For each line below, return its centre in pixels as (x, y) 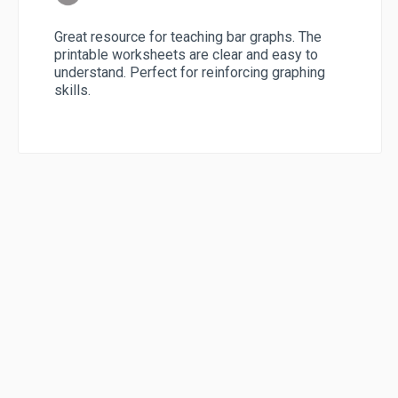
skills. (72, 90)
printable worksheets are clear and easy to (186, 54)
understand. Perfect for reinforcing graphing (190, 72)
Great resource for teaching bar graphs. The (188, 36)
